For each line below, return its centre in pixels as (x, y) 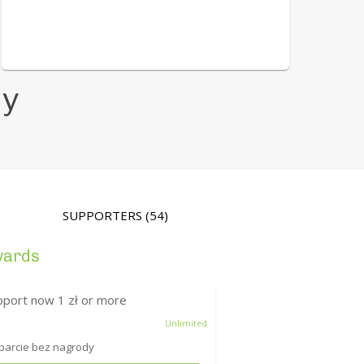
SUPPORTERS (104, 216)
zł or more (96, 300)
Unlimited (186, 324)
